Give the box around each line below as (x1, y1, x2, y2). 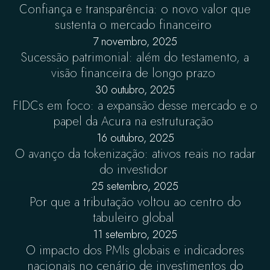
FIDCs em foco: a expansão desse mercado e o (13, 97, 257, 115)
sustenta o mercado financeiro (55, 16, 215, 34)
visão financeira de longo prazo (51, 64, 219, 82)
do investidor (99, 161, 171, 178)
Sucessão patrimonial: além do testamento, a (21, 49, 249, 66)
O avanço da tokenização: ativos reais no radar (14, 145, 256, 163)
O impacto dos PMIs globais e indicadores (26, 242, 244, 259)
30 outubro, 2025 (95, 82, 175, 98)
